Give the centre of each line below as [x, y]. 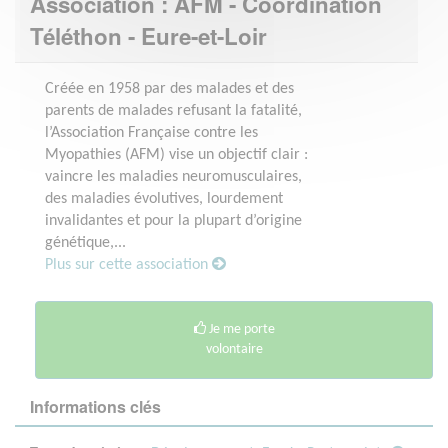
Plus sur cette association [128, 264]
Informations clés [95, 406]
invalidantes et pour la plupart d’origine [173, 220]
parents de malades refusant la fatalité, [173, 110]
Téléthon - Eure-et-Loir [148, 35]
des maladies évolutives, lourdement [164, 198]
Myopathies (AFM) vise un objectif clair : [176, 154]
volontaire [234, 349]
